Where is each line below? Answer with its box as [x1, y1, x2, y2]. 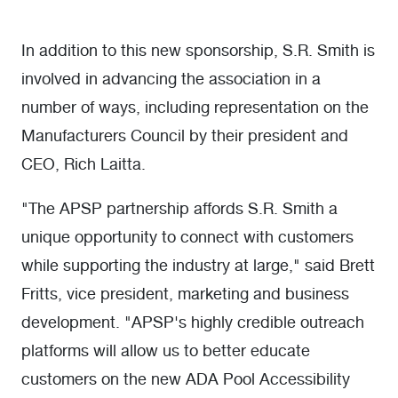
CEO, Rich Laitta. [21, 157, 146, 173]
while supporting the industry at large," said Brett [21, 259, 375, 275]
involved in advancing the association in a [21, 72, 321, 88]
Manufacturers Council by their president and [21, 129, 348, 145]
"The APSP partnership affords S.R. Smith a [21, 202, 338, 218]
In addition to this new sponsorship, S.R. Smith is [21, 44, 375, 60]
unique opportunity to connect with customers [21, 230, 354, 246]
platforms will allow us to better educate [21, 344, 310, 360]
